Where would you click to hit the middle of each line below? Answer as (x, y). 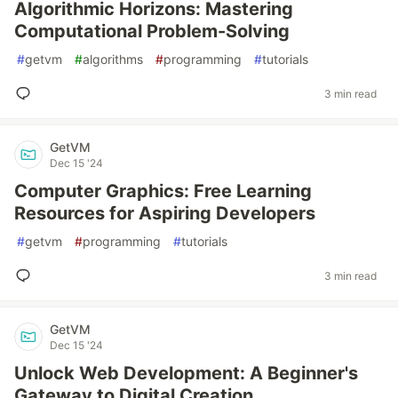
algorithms (113, 59)
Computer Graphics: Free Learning (163, 191)
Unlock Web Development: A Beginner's (186, 373)
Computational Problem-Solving (152, 31)
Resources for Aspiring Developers (165, 213)
